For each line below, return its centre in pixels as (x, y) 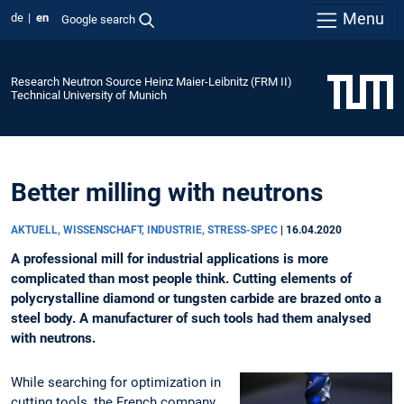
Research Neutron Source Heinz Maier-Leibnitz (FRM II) (151, 81)
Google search (98, 19)
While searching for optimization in (116, 383)
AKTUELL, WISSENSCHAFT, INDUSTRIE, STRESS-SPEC (146, 230)
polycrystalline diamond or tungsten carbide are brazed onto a (196, 299)
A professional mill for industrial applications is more (170, 259)
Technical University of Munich (89, 95)
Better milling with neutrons (167, 193)
